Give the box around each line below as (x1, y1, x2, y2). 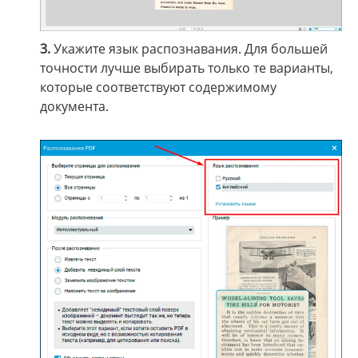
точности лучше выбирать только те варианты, (40, 59, 333, 78)
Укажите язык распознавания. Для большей (50, 40, 328, 58)
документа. (40, 97, 109, 116)
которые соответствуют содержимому (40, 78, 276, 97)
